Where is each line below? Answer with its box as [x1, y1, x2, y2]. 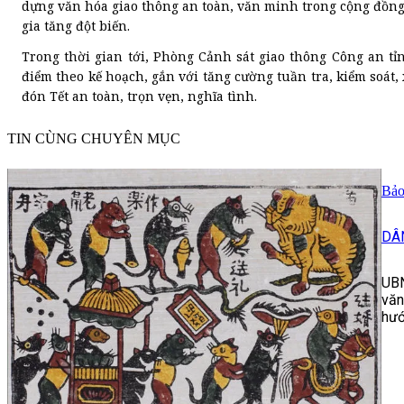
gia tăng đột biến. [22, 17, 130, 35]
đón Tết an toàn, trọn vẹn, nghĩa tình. [22, 87, 257, 106]
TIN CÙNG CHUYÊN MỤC [7, 131, 180, 147]
